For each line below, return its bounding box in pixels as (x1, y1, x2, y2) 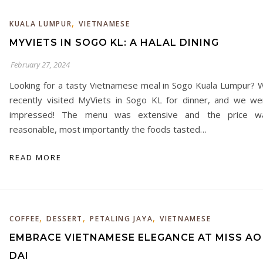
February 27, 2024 (11, 59, 70, 70)
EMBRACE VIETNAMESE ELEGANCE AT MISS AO (9, 232, 262, 243)
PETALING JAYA (90, 214, 153, 224)
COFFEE (9, 214, 40, 224)
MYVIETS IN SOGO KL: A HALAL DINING (9, 37, 219, 48)
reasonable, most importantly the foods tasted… (9, 123, 207, 135)
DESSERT (46, 214, 83, 224)
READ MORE (9, 152, 62, 163)
